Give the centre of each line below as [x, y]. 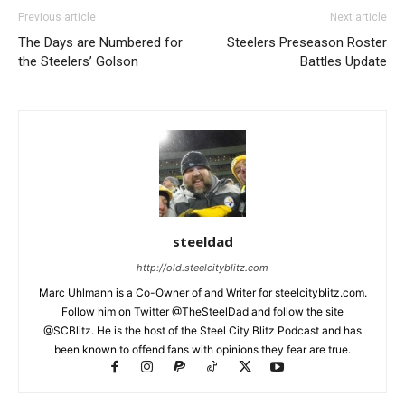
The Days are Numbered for [100, 42]
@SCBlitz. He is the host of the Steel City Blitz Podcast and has [202, 330]
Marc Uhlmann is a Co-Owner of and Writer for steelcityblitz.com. [202, 292]
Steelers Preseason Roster [307, 42]
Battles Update [344, 61]
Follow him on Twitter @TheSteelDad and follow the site [202, 311]
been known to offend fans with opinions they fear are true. [202, 349]
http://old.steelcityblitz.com [202, 268]
